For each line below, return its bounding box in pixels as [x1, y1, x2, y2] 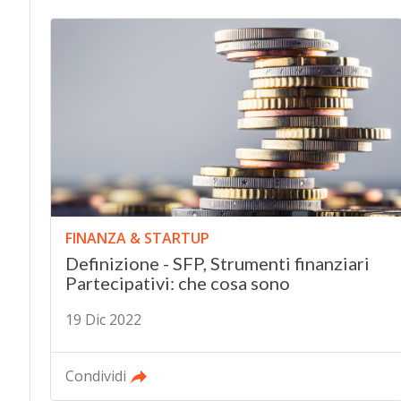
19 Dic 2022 [64, 310, 141, 330]
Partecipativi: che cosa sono [64, 272, 290, 294]
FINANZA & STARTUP [64, 228, 209, 249]
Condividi [64, 366, 126, 387]
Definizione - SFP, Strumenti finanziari [64, 252, 370, 275]
